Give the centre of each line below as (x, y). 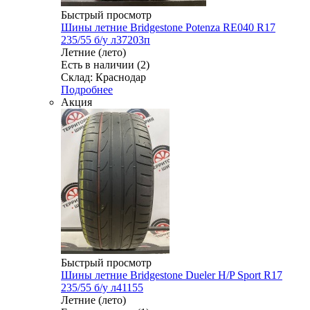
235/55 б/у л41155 (102, 288)
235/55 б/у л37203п (106, 40)
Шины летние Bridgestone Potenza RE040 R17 (168, 28)
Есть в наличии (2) (105, 65)
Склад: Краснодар (103, 77)
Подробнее (87, 90)
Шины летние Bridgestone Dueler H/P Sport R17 (172, 275)
